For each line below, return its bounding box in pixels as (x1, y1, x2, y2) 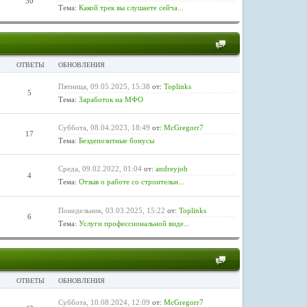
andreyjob (155, 164, 188, 173)
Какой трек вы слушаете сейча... (78, 3, 184, 12)
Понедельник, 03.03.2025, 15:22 (58, 206, 165, 214)
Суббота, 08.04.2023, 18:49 (58, 123, 150, 132)
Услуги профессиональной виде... (78, 219, 190, 228)
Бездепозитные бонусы (78, 136, 154, 145)
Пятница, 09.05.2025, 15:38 (58, 82, 150, 90)
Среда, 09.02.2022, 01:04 (58, 164, 142, 173)
